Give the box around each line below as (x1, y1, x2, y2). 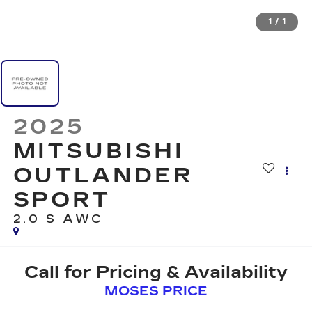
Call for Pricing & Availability (24, 262, 288, 282)
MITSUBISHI (13, 139, 185, 164)
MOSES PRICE (104, 283, 208, 299)
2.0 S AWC (13, 212, 103, 226)
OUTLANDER (13, 163, 193, 189)
